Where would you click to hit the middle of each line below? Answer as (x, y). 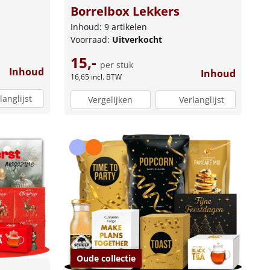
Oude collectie (106, 258)
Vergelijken (111, 100)
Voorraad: (91, 39)
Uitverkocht (137, 39)
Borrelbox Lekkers (125, 11)
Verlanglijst (201, 100)
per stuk (116, 64)
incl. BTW (106, 77)
